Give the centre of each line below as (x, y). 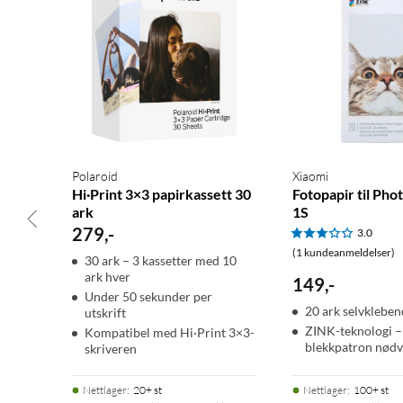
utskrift (105, 313)
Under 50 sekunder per (148, 297)
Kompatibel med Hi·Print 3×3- (170, 333)
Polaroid (95, 176)
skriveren (111, 349)
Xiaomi (310, 176)
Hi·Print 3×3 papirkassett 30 (161, 194)
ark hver (107, 277)
